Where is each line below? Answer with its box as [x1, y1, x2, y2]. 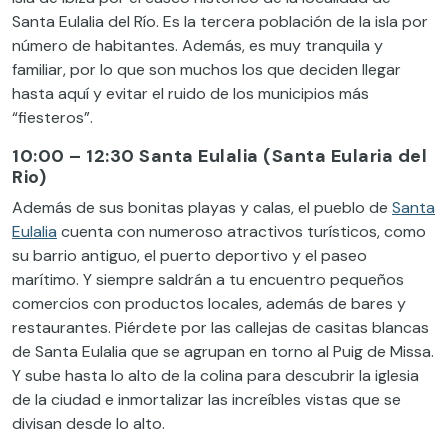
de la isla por [332, 10, 428, 32]
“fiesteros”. [12, 106, 93, 128]
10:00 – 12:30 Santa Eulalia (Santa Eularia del [12, 143, 427, 168]
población [259, 10, 332, 32]
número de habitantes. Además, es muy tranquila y [12, 34, 383, 56]
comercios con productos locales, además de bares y [12, 292, 406, 314]
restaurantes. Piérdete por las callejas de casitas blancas [12, 316, 429, 338]
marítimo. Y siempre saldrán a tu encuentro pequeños [12, 268, 404, 290]
